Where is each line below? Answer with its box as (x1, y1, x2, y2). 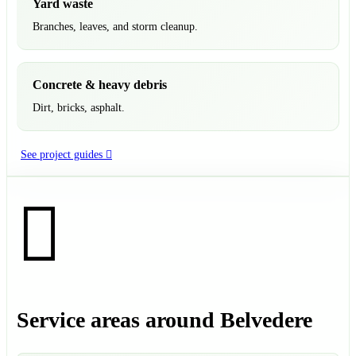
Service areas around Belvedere (17, 308, 312, 333)
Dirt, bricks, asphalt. (33, 102, 125, 114)
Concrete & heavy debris (33, 78, 167, 92)
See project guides (21, 149, 103, 161)
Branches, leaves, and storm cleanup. (33, 21, 198, 33)
